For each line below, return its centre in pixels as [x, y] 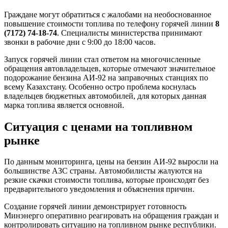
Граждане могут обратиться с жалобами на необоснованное [108, 14]
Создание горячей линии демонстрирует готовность [95, 207]
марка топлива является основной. [64, 105]
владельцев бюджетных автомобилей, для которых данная [105, 96]
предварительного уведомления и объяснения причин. [99, 189]
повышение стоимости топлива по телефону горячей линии [110, 23]
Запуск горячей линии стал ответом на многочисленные [102, 59]
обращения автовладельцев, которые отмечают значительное [110, 68]
